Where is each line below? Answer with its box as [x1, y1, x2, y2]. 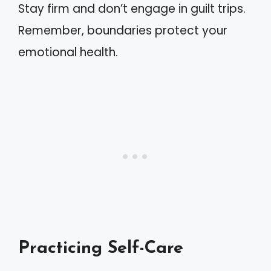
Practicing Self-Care [18, 239, 183, 257]
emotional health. [18, 44, 118, 60]
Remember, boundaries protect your [18, 22, 227, 39]
